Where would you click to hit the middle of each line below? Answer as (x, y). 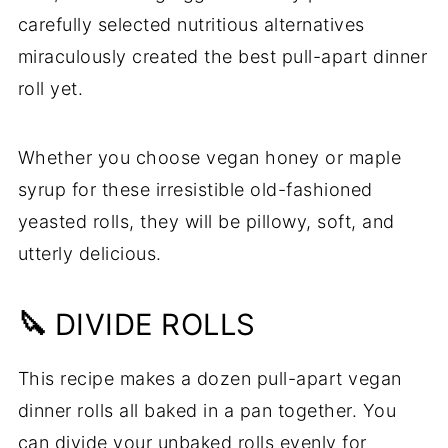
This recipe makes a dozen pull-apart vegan (209, 378)
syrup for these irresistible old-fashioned (195, 189)
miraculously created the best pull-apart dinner (222, 56)
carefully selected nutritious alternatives (191, 24)
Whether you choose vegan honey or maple (209, 157)
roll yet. (50, 88)
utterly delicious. (89, 253)
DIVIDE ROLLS (155, 324)
